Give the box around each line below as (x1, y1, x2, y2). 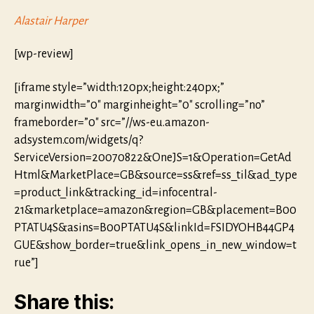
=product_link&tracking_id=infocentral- (14, 186, 217, 199)
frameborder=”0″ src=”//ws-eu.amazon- (14, 116, 210, 129)
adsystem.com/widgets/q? (14, 133, 143, 146)
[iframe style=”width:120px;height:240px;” (14, 81, 224, 94)
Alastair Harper (14, 14, 88, 27)
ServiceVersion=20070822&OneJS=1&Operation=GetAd (14, 151, 292, 164)
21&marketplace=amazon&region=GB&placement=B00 (14, 203, 296, 217)
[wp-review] (14, 48, 74, 60)
